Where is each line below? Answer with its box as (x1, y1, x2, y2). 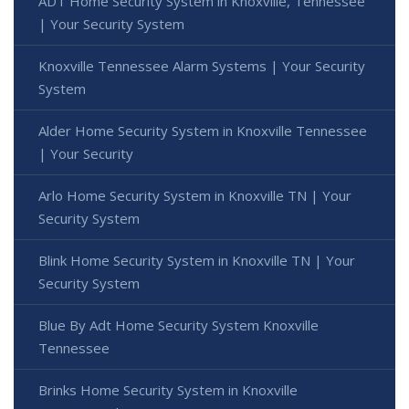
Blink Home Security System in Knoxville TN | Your (38, 251, 355, 270)
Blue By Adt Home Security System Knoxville (38, 316, 319, 335)
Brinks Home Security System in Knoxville (38, 381, 298, 400)
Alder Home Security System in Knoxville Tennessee (38, 121, 367, 141)
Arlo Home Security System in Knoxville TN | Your (38, 186, 351, 205)
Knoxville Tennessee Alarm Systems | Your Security (38, 57, 365, 76)
